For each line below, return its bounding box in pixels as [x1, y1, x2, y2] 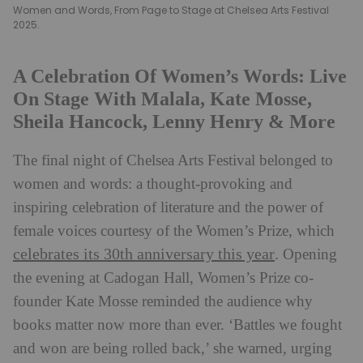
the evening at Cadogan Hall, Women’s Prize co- [13, 269, 314, 287]
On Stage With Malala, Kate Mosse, [13, 88, 312, 109]
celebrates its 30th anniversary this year [13, 245, 275, 263]
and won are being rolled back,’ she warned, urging [13, 340, 332, 357]
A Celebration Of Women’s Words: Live [13, 65, 347, 87]
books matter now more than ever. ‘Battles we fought [13, 316, 342, 334]
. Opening [275, 246, 337, 263]
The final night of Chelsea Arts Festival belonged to [13, 152, 333, 169]
